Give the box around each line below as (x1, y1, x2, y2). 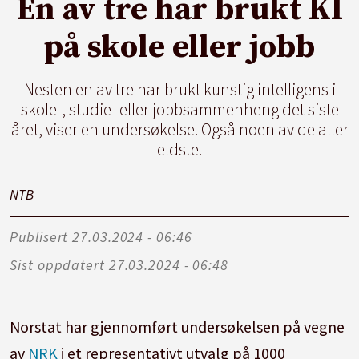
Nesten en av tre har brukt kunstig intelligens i (23, 79, 336, 101)
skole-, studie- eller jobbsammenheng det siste (20, 99, 339, 121)
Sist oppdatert (10, 255, 105, 274)
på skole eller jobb (44, 26, 315, 67)
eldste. (157, 139, 202, 161)
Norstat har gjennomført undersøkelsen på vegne (10, 316, 345, 337)
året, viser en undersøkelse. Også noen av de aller (10, 119, 349, 141)
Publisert (10, 227, 69, 246)
